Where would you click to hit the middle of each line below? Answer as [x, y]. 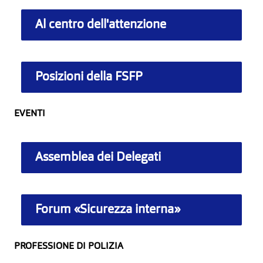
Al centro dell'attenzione [101, 25]
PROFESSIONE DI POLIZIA [69, 246]
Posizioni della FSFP [89, 77]
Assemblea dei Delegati [98, 157]
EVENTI [30, 114]
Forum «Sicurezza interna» [108, 210]
